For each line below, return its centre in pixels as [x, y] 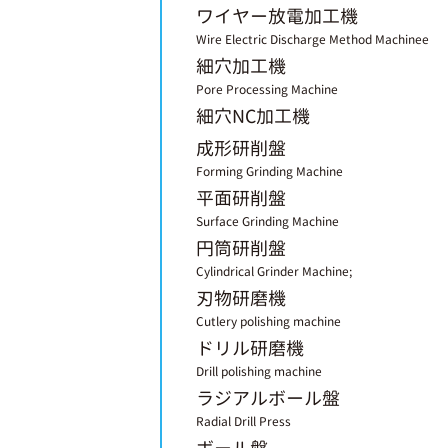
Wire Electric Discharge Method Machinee [312, 39]
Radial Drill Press [243, 421]
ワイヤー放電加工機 [277, 16]
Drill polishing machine [259, 371]
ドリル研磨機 [250, 348]
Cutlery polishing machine [268, 321]
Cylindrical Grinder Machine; [274, 271]
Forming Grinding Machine [269, 171]
